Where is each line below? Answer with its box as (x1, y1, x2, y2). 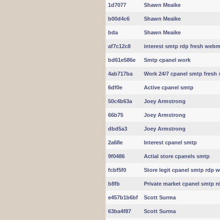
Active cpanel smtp (144, 84, 193, 90)
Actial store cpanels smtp (144, 153, 210, 159)
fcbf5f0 (108, 167, 126, 173)
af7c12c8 (108, 43, 131, 49)
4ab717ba (108, 71, 133, 77)
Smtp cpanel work (144, 57, 191, 63)
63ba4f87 (108, 208, 131, 214)
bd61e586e (108, 57, 136, 63)
